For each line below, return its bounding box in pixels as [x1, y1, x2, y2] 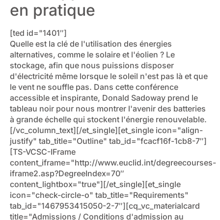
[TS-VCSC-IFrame [10, 147, 76, 157]
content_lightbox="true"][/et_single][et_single [10, 179, 181, 190]
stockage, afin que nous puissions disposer [10, 60, 174, 71]
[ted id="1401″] [10, 28, 67, 38]
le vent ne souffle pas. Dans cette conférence [10, 82, 178, 92]
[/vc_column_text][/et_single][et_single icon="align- [10, 125, 203, 136]
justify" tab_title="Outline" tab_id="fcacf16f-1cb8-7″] [10, 136, 207, 146]
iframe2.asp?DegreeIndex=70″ [10, 168, 124, 179]
